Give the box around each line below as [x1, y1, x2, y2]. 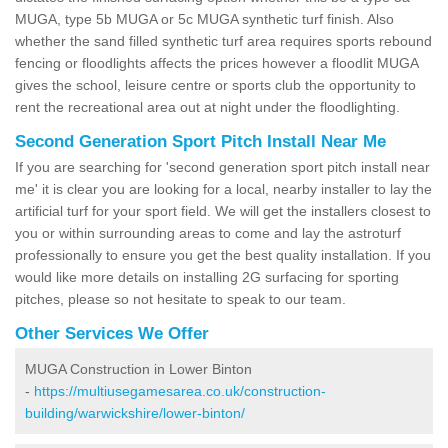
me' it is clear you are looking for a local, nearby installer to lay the [15, 180, 432, 197]
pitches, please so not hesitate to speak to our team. [15, 290, 346, 307]
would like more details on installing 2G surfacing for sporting [15, 268, 399, 285]
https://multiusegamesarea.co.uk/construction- [34, 382, 326, 399]
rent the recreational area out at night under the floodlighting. [15, 98, 400, 115]
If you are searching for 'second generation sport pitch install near [15, 158, 430, 175]
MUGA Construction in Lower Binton [25, 360, 252, 377]
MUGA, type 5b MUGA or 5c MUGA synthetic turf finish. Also [15, 10, 394, 27]
